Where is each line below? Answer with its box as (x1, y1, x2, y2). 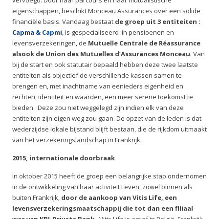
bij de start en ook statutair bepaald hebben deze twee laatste (12, 60, 198, 69)
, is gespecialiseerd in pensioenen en (62, 28, 174, 37)
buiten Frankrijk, (12, 193, 61, 202)
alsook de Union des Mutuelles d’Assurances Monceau (12, 49, 190, 58)
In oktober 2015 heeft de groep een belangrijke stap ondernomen (12, 172, 207, 180)
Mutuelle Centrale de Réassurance (88, 39, 200, 47)
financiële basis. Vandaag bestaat (12, 17, 115, 26)
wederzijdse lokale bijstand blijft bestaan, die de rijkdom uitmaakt (12, 125, 207, 133)
